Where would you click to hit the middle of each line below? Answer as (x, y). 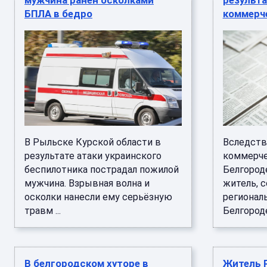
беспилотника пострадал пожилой (102, 170)
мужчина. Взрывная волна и (87, 183)
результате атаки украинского (93, 156)
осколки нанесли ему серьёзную (98, 197)
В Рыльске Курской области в (93, 142)
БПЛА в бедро (58, 14)
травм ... (43, 211)
